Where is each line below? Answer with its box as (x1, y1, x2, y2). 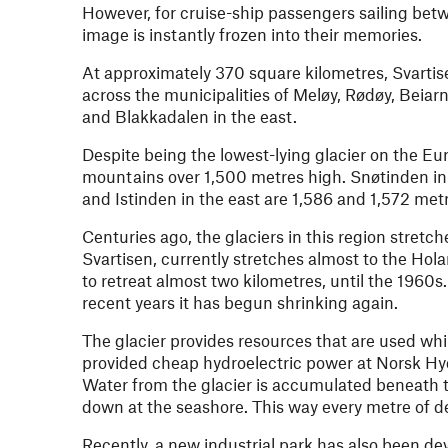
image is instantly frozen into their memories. (82, 24, 422, 44)
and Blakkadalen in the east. (82, 106, 297, 126)
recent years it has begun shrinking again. (82, 292, 398, 312)
